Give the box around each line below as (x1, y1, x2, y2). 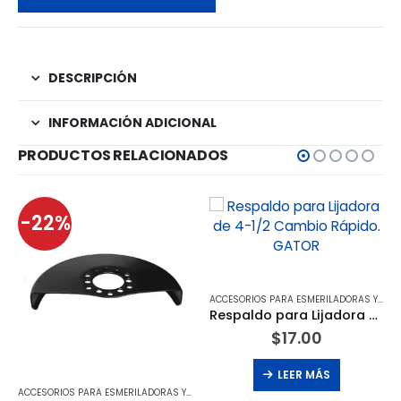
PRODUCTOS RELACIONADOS (18, 144, 228, 166)
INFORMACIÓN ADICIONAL (48, 113, 217, 132)
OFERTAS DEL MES (286, 385, 364, 399)
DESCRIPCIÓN (48, 68, 137, 87)
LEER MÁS (277, 366, 330, 382)
